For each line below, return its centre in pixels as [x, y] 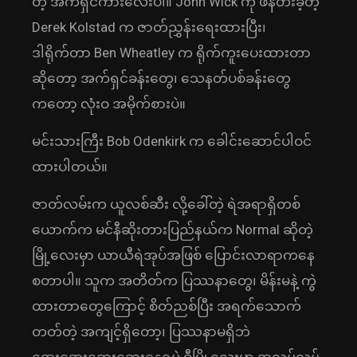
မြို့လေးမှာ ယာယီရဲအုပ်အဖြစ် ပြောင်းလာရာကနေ [173, 255]
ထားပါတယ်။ [70, 167]
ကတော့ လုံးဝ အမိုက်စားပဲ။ [109, 104]
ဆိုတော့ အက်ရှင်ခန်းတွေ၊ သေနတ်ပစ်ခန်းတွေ [161, 78]
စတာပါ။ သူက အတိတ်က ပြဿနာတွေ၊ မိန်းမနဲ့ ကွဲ [174, 281]
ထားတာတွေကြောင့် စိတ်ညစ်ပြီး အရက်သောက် [167, 306]
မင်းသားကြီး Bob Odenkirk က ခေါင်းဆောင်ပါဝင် [172, 141]
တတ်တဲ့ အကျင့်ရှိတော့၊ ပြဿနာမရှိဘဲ [141, 332]
